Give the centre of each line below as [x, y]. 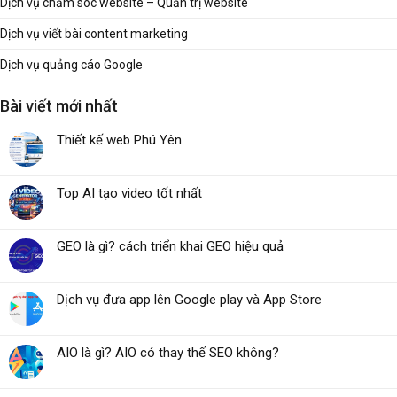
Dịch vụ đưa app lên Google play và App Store [189, 300]
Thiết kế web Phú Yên [119, 140]
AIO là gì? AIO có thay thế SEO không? [168, 353]
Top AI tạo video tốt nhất [129, 194]
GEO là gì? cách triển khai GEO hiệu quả [170, 247]
